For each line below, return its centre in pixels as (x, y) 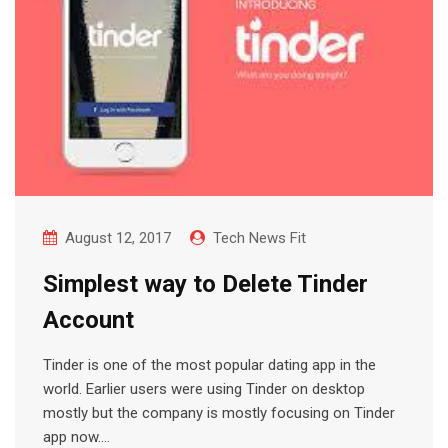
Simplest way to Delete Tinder (205, 284)
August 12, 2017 (118, 238)
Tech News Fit (259, 238)
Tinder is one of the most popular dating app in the (209, 365)
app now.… (76, 437)
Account (88, 320)
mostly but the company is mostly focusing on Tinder (219, 413)
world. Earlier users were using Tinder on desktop (204, 389)
